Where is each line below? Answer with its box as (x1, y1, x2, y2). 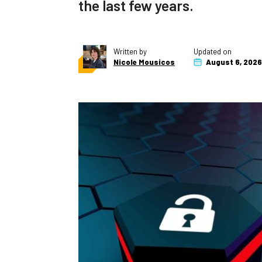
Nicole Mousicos (113, 57, 175, 67)
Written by (113, 47, 147, 56)
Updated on (194, 47, 232, 56)
